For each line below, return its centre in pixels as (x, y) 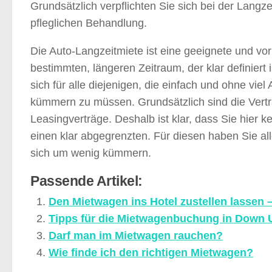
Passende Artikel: (87, 181)
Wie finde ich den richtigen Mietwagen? (151, 252)
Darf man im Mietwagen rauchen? (136, 235)
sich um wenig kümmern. (91, 153)
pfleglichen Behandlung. (89, 23)
